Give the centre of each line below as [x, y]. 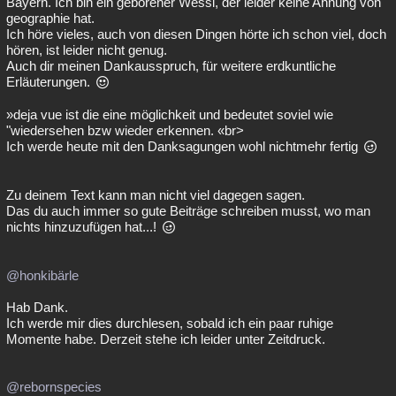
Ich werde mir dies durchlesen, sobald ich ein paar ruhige [170, 323]
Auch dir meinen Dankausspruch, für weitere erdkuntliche [171, 66]
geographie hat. [50, 18]
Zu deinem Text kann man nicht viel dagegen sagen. [156, 195]
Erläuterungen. [50, 82]
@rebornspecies [54, 387]
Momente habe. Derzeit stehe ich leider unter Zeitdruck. [166, 339]
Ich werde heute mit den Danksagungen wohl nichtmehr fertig [184, 146]
